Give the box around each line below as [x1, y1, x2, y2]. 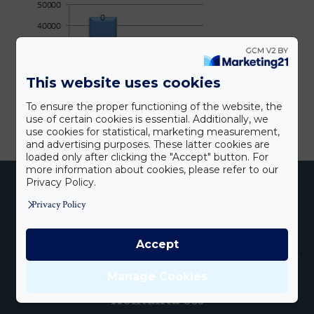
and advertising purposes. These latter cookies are [25, 137, 270, 151]
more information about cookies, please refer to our [25, 163, 278, 176]
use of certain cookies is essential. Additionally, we [25, 112, 268, 125]
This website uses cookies [25, 74, 221, 91]
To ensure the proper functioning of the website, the [25, 100, 282, 113]
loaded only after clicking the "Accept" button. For [25, 150, 268, 163]
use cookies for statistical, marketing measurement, [25, 125, 280, 138]
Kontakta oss [110, 287, 204, 310]
